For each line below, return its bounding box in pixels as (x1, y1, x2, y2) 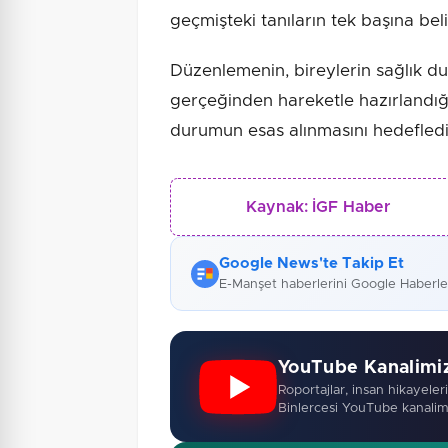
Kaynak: (246, 199, 309, 216)
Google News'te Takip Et (219, 256, 404, 272)
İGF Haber (312, 199, 391, 216)
